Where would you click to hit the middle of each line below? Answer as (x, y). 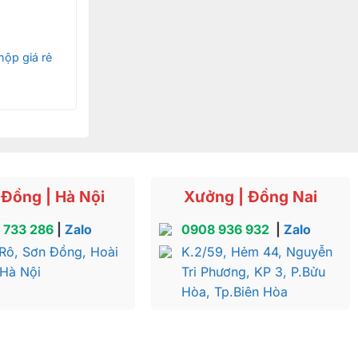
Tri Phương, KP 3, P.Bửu (253, 271)
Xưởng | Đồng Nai (251, 197)
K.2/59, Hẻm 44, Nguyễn (257, 251)
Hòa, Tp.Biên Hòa (234, 291)
